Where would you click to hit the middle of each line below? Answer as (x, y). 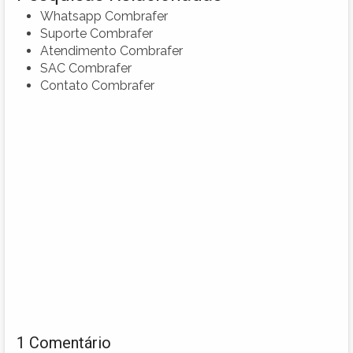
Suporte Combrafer (97, 34)
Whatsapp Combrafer (104, 17)
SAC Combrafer (86, 69)
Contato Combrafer (97, 86)
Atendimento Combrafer (111, 51)
